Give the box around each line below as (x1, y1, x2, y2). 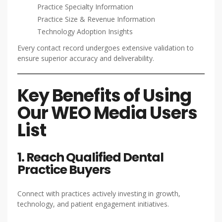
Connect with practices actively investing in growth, (17, 189, 180, 198)
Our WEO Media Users (17, 101, 197, 125)
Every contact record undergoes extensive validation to (17, 43, 194, 53)
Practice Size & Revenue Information (37, 14, 155, 24)
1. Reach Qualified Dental (17, 149, 164, 166)
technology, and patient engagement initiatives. (17, 199, 169, 209)
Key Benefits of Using (17, 83, 191, 108)
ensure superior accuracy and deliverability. (17, 54, 154, 63)
